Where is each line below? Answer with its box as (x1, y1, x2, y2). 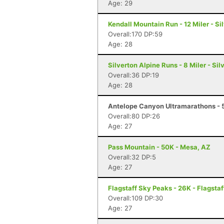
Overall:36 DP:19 (108, 71, 159, 79)
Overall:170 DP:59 (108, 30, 162, 38)
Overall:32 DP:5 (108, 153, 156, 161)
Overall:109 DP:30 (108, 194, 163, 202)
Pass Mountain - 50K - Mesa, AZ (108, 143, 210, 151)
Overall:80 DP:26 (108, 112, 160, 120)
